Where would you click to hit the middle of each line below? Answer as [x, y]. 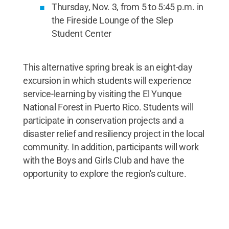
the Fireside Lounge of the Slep [112, 20]
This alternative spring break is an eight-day [108, 67]
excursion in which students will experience [107, 80]
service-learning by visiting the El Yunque [102, 94]
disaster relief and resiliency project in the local [114, 133]
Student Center [82, 33]
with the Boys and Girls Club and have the [104, 160]
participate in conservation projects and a [103, 120]
